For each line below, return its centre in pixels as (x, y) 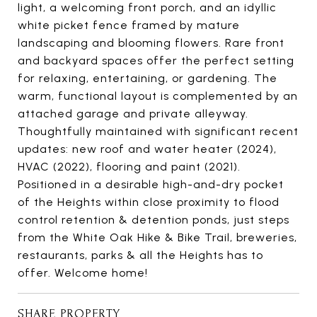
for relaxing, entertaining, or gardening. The (148, 78)
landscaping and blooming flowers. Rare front (151, 42)
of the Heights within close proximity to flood (149, 202)
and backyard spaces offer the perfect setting (156, 60)
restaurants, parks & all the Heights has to (140, 255)
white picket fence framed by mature (129, 25)
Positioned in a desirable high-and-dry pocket (151, 184)
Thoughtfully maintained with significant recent (158, 131)
